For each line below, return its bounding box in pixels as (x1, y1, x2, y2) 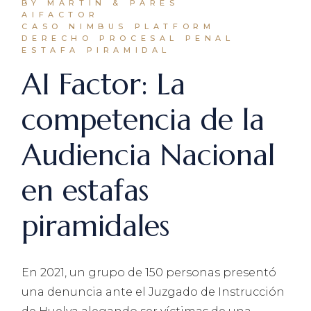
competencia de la (22, 101, 265, 138)
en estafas (22, 172, 149, 209)
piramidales (22, 208, 170, 244)
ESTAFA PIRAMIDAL (22, 45, 171, 55)
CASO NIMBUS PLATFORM (22, 22, 215, 31)
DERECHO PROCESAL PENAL (22, 33, 235, 43)
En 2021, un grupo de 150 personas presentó (22, 266, 277, 279)
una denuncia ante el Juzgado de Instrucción (22, 285, 285, 299)
